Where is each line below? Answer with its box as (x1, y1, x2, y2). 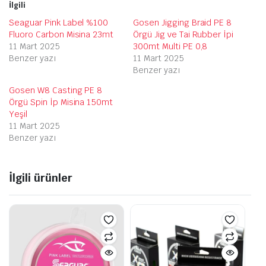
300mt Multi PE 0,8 (133, 40, 208, 52)
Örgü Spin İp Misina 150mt (9, 96, 113, 107)
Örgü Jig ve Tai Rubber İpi (133, 28, 234, 40)
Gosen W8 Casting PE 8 (9, 84, 103, 96)
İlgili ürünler (9, 170, 72, 185)
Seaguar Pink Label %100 (9, 17, 109, 28)
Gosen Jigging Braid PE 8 (133, 17, 232, 28)
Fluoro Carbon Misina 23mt (9, 28, 114, 40)
